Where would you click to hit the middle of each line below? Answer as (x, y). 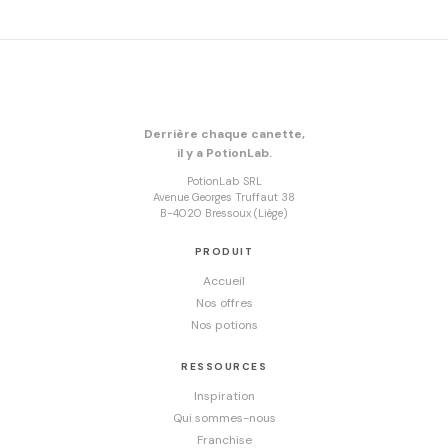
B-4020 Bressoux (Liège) (224, 213)
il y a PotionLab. (224, 153)
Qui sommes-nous (224, 418)
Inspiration (224, 396)
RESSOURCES (224, 366)
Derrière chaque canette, (224, 134)
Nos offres (224, 303)
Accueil (224, 281)
